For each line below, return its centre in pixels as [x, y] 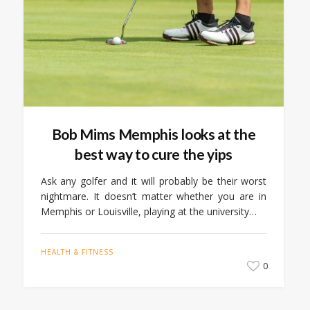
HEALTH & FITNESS [77, 252]
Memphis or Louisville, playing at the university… [148, 212]
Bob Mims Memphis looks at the [154, 134]
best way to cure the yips [154, 154]
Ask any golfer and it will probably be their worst [154, 181]
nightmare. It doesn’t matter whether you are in [154, 197]
